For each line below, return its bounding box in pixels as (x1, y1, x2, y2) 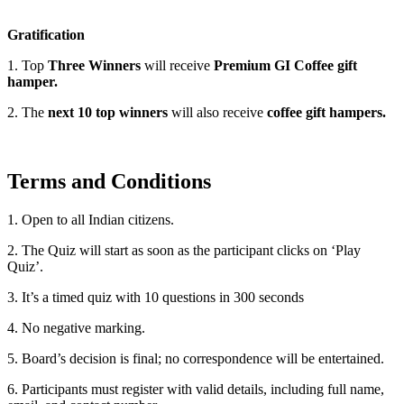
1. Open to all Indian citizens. (7, 212, 174, 228)
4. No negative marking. (7, 320, 145, 336)
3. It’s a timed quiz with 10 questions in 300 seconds (7, 289, 304, 306)
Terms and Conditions (7, 170, 211, 194)
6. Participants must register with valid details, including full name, (7, 381, 384, 398)
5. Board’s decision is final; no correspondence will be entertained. (7, 351, 384, 367)
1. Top (7, 58, 48, 74)
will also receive (168, 105, 267, 121)
